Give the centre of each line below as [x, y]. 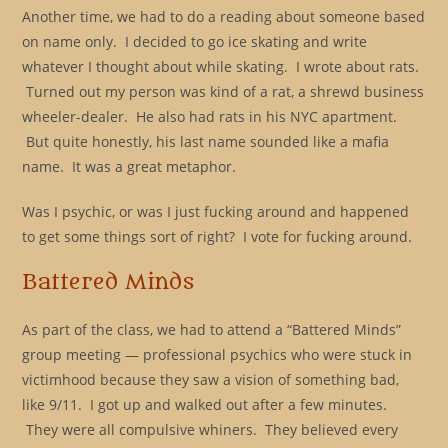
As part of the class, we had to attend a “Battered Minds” [212, 329]
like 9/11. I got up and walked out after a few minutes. [205, 404]
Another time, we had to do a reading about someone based [224, 16]
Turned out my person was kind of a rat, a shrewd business [223, 91]
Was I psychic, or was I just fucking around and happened [216, 211]
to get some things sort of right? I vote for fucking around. [217, 236]
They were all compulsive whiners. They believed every [210, 429]
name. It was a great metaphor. [129, 166]
